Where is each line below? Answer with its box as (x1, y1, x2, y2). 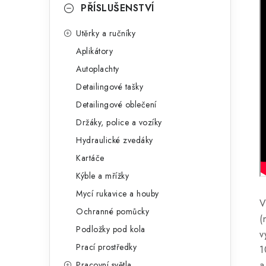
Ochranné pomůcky (76, 205, 149, 217)
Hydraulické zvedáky (76, 134, 153, 146)
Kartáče (76, 152, 104, 164)
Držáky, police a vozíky (76, 116, 162, 128)
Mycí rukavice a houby (76, 188, 159, 199)
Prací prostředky (76, 241, 137, 253)
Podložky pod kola (76, 223, 145, 235)
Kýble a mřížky (76, 170, 129, 182)
